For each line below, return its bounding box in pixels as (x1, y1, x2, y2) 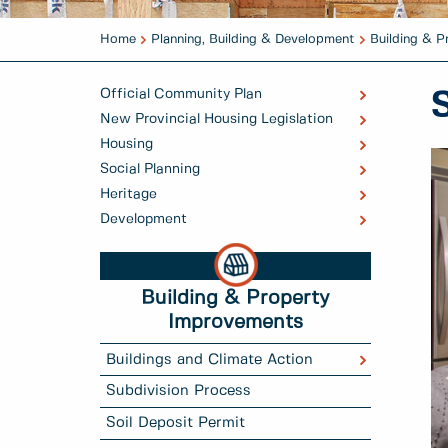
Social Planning (100, 162, 200, 177)
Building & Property (141, 289, 330, 309)
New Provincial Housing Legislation (100, 112, 333, 127)
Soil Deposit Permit (106, 416, 246, 431)
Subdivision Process (106, 384, 252, 399)
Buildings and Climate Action (106, 352, 314, 367)
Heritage (100, 187, 157, 202)
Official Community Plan (100, 87, 262, 102)
